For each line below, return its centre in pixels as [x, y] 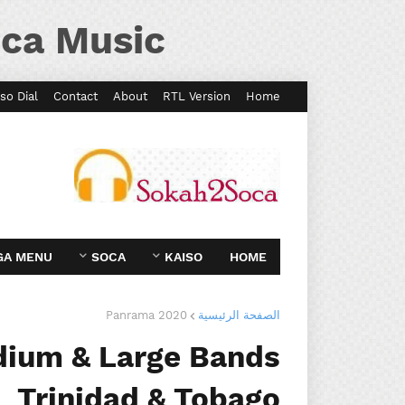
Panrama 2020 [146, 315]
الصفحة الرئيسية [239, 315]
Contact [75, 96]
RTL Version [197, 96]
